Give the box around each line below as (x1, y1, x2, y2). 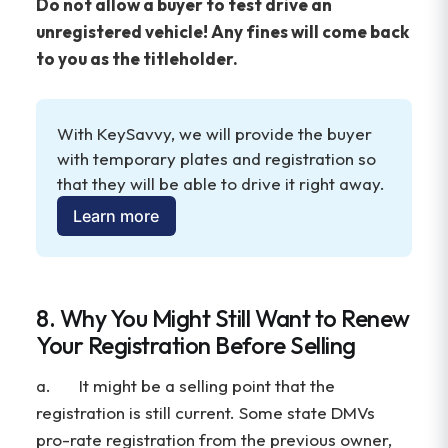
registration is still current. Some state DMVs (36, 402, 375, 424)
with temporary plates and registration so (57, 147, 377, 169)
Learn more (73, 205, 160, 226)
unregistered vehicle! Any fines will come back (36, 21, 409, 43)
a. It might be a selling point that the (36, 375, 335, 397)
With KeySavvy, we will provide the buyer (57, 122, 373, 144)
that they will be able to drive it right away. (57, 172, 386, 194)
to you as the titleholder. (36, 48, 238, 70)
